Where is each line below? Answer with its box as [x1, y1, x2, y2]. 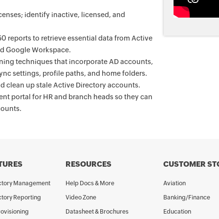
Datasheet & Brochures [66, 208, 129, 215]
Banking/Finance [163, 194, 210, 201]
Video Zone [66, 194, 96, 201]
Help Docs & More [66, 180, 114, 187]
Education [163, 208, 191, 215]
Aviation [163, 180, 186, 187]
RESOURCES [66, 160, 111, 168]
